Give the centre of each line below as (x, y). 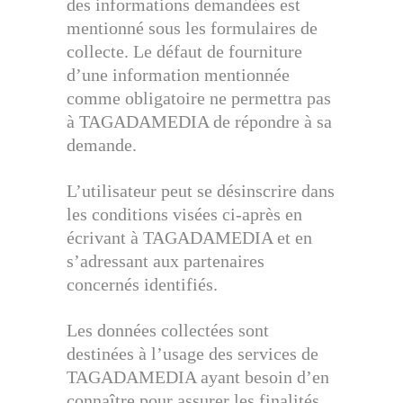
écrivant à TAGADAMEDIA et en (189, 237)
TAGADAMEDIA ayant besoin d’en (198, 377)
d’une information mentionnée (178, 75)
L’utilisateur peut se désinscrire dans (201, 191)
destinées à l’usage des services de (193, 354)
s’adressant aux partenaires (166, 261)
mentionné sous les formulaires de (192, 28)
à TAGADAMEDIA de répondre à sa (199, 121)
